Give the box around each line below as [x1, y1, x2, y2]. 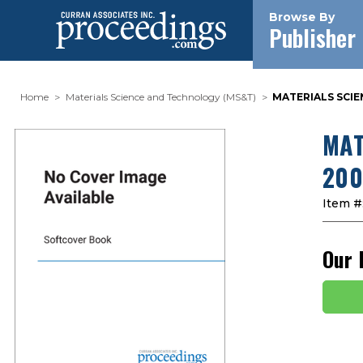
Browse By [269, 10, 335, 24]
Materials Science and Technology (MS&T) [65, 91, 256, 103]
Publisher [269, 21, 356, 54]
